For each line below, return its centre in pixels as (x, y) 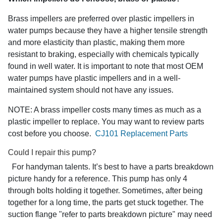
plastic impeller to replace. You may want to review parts (106, 121)
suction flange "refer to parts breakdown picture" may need (110, 214)
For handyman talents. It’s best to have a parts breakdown (111, 166)
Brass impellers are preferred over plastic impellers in (101, 18)
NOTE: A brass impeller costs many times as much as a (105, 110)
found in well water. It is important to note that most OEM (106, 66)
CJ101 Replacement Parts (141, 133)
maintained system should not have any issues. (91, 90)
